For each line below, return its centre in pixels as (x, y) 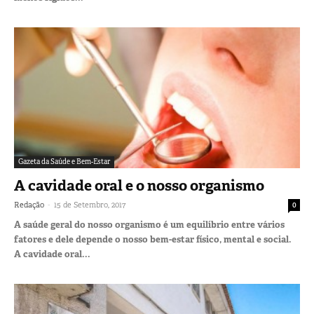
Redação (29, 205)
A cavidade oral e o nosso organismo (139, 186)
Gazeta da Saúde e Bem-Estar (64, 162)
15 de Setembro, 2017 (90, 205)
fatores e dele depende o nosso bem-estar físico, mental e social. (153, 240)
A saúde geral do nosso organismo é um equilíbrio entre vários (149, 225)
